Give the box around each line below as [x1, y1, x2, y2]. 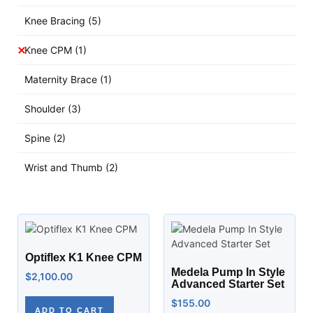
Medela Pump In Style [171, 266, 285, 278]
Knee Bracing [24, 15, 88, 27]
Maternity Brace [24, 73, 100, 85]
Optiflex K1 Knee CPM [25, 252, 142, 263]
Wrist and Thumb [24, 161, 105, 173]
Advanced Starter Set [171, 278, 284, 290]
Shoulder [24, 103, 68, 115]
